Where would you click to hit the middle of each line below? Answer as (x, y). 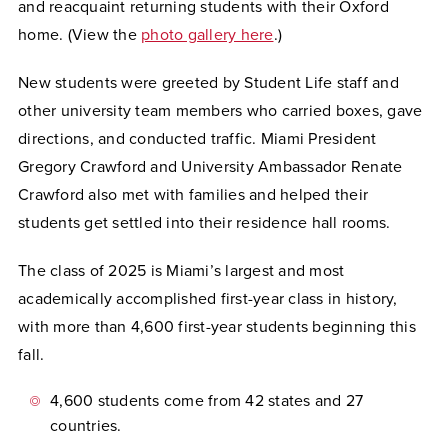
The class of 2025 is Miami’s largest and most (181, 270)
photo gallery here (207, 34)
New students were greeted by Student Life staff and (208, 82)
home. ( (45, 34)
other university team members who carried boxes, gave (220, 110)
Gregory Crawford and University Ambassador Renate (210, 166)
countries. (86, 425)
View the (106, 34)
